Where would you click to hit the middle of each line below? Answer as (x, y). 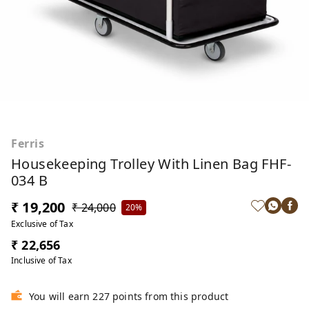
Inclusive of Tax (41, 260)
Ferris (28, 143)
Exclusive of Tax (42, 224)
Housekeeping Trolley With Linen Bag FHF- (151, 164)
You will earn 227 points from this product (129, 296)
